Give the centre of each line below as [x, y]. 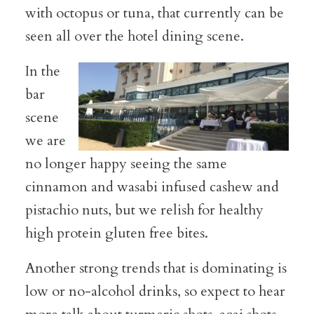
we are [45, 141]
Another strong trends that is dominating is [156, 268]
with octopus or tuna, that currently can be [154, 13]
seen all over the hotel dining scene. [134, 36]
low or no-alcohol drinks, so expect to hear [155, 291]
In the [42, 71]
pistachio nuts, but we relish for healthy [144, 210]
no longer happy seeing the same [126, 164]
